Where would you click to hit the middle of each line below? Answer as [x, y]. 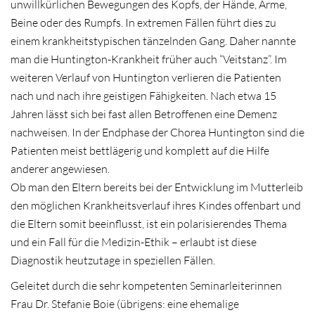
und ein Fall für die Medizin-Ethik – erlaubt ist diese [134, 242]
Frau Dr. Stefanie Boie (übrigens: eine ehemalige [125, 303]
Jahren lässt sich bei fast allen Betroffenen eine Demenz [144, 114]
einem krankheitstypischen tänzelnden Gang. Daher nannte [153, 41]
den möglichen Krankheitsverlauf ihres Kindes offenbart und [156, 206]
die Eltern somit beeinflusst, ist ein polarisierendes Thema [149, 224]
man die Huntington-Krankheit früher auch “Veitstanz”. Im [149, 59]
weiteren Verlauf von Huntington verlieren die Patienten [146, 78]
